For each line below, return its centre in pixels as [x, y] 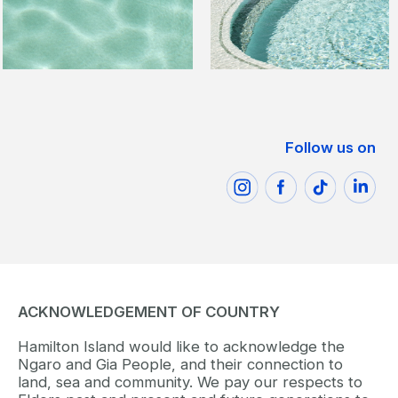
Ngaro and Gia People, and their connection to [180, 364]
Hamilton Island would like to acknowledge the [181, 346]
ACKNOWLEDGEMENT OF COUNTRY [149, 311]
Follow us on [330, 148]
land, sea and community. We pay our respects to [190, 382]
